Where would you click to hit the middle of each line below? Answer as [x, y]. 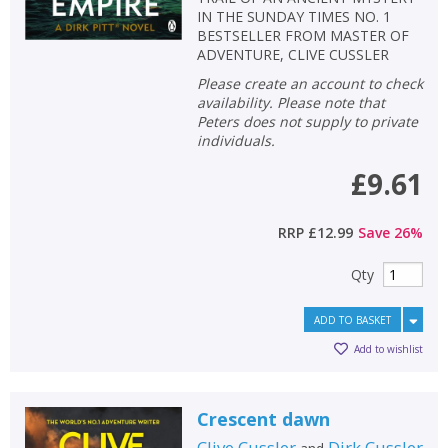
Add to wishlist [388, 349]
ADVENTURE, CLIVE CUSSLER [292, 54]
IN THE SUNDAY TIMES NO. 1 [293, 16]
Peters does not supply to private [307, 121]
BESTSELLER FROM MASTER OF [302, 35]
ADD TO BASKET [352, 319]
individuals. [235, 140]
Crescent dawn [263, 418]
